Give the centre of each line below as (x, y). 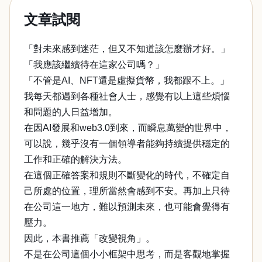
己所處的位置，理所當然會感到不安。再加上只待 (127, 191)
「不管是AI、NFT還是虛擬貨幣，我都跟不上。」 (127, 80)
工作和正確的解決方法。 (75, 159)
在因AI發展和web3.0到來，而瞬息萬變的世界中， (128, 128)
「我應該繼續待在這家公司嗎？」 (94, 65)
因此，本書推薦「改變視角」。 (89, 238)
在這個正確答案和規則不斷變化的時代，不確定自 (127, 175)
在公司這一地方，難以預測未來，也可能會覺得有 (127, 207)
